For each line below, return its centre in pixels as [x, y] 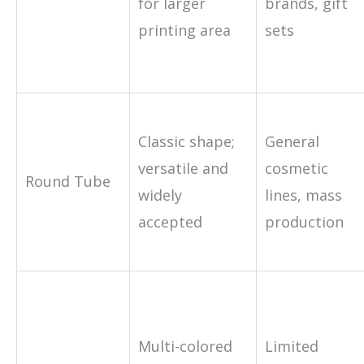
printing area [184, 30]
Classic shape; [186, 141]
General [292, 141]
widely [160, 195]
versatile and [183, 168]
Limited [292, 346]
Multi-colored [185, 346]
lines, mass [303, 195]
